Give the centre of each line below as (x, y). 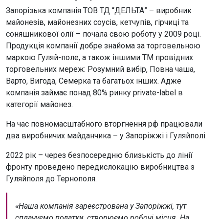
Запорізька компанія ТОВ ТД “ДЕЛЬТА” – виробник (99, 10)
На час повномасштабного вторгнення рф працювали (104, 124)
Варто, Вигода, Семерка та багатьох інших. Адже (94, 81)
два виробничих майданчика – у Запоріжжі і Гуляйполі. (106, 135)
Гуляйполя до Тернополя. (51, 178)
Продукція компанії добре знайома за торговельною (103, 45)
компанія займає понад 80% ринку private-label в (94, 92)
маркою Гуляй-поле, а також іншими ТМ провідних (99, 57)
